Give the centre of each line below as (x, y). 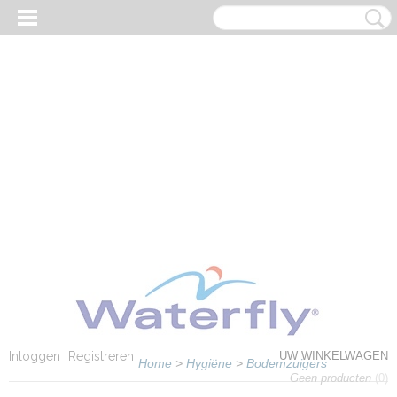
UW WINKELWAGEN (334, 356)
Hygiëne (209, 363)
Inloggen (35, 356)
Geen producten (332, 378)
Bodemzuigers (287, 363)
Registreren (101, 356)
